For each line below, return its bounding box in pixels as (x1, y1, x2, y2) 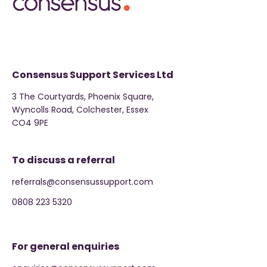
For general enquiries (12, 240, 119, 254)
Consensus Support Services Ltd (12, 68, 173, 82)
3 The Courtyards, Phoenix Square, (12, 91, 154, 103)
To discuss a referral (12, 153, 115, 167)
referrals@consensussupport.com (12, 176, 153, 188)
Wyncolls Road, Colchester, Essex (12, 104, 148, 116)
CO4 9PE (12, 117, 48, 129)
